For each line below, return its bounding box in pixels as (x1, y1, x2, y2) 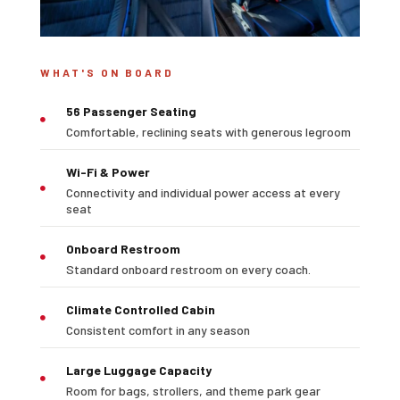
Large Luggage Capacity (65, 362, 212, 379)
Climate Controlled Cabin (65, 302, 215, 318)
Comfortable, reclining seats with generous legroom (65, 124, 351, 140)
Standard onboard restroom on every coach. (65, 262, 311, 278)
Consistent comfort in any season (65, 322, 250, 338)
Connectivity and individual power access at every (65, 185, 340, 201)
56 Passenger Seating (65, 104, 196, 120)
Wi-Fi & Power (65, 164, 150, 180)
